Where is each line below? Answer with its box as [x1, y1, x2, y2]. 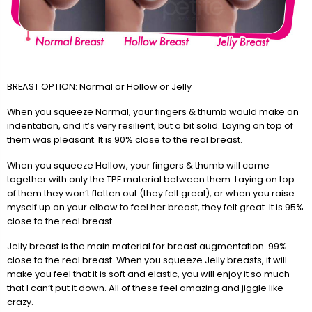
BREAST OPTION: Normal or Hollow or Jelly [7, 80, 192, 93]
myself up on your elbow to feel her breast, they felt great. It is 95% [7, 201, 304, 213]
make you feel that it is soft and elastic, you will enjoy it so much [7, 268, 290, 281]
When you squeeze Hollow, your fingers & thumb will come [7, 159, 270, 171]
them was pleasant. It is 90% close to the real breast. [7, 134, 242, 146]
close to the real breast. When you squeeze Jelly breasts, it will [7, 254, 287, 267]
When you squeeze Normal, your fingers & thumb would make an [7, 106, 299, 118]
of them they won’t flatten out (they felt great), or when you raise [7, 187, 295, 199]
